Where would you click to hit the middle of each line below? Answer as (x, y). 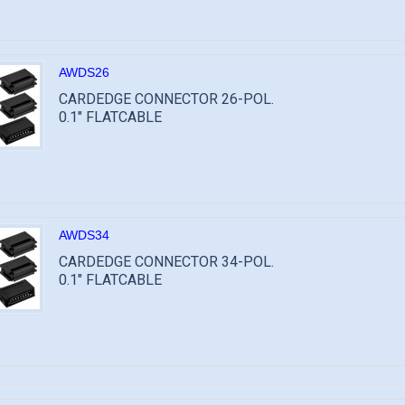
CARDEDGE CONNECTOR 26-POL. (166, 99)
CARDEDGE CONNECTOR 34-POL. (166, 262)
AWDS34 (84, 235)
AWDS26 (84, 72)
